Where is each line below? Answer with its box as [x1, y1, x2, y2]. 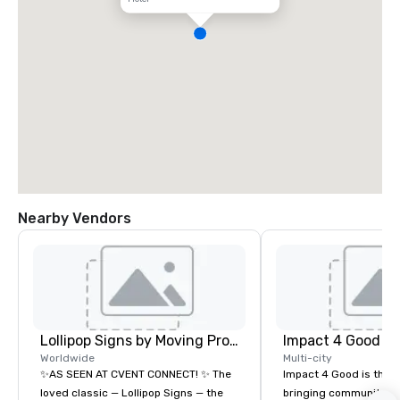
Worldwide [40, 352, 95, 365]
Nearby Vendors [18, 210, 131, 228]
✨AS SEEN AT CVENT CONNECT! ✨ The [40, 368, 231, 381]
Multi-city [283, 352, 332, 365]
